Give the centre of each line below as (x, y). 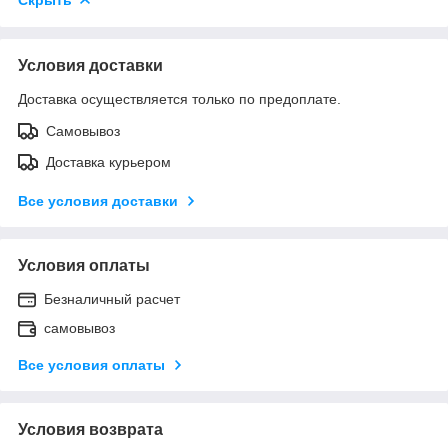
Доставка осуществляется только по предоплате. (179, 98)
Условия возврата (90, 429)
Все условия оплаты (91, 364)
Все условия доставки (98, 200)
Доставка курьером (108, 161)
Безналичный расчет (112, 298)
